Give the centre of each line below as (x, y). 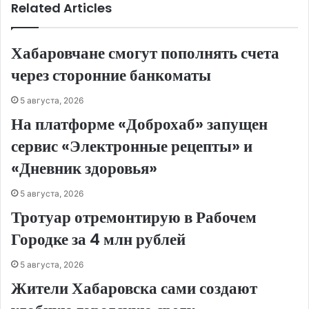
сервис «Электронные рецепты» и (132, 147)
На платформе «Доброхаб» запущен (139, 124)
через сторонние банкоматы (111, 76)
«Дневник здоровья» (84, 169)
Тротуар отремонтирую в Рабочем (134, 218)
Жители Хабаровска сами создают (134, 289)
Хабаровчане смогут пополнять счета (145, 53)
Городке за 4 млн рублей (98, 240)
